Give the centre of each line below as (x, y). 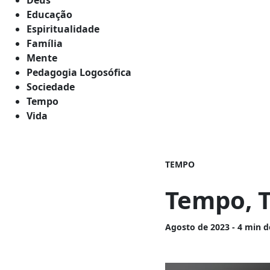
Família (45, 43)
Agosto (182, 227)
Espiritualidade (63, 29)
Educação (49, 14)
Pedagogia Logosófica (79, 72)
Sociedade (51, 86)
